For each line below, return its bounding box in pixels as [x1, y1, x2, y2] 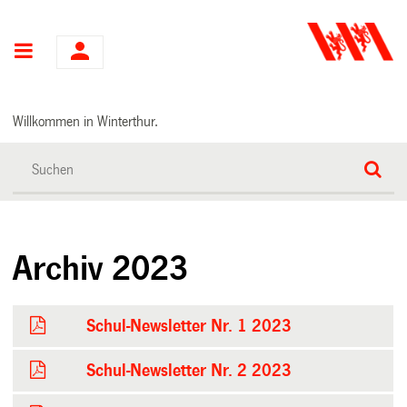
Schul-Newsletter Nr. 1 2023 [86, 316, 293, 335]
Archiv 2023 [13, 250, 189, 287]
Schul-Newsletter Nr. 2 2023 [86, 361, 293, 380]
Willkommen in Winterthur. [13, 113, 159, 129]
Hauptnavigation [34, 42, 174, 63]
